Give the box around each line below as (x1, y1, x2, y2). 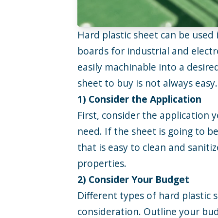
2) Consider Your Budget (77, 172, 190, 186)
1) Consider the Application (77, 92, 202, 106)
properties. (77, 156, 127, 170)
